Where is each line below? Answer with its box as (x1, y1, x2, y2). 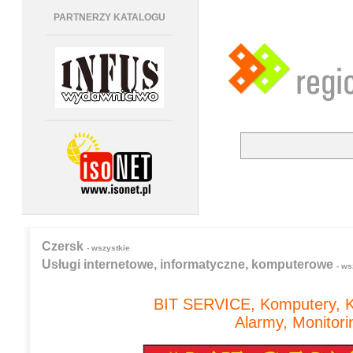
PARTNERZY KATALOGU (54, 12, 165, 23)
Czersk (41, 240, 87, 253)
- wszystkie (86, 243, 130, 252)
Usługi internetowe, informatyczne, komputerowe (41, 258, 336, 271)
